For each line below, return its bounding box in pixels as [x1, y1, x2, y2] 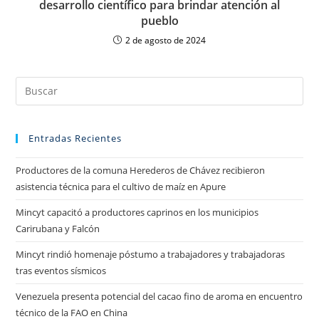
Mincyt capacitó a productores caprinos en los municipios [16, 205, 259, 219]
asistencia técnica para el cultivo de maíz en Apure [16, 179, 226, 193]
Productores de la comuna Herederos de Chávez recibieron [16, 163, 266, 177]
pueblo [140, 12, 179, 28]
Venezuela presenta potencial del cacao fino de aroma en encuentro [16, 289, 303, 303]
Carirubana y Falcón [16, 221, 100, 235]
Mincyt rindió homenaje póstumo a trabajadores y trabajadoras [16, 247, 286, 261]
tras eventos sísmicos [16, 263, 107, 277]
